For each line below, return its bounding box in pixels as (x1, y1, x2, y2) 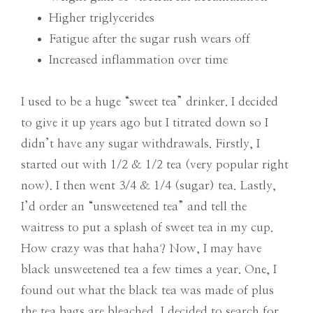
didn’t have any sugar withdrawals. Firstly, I (21, 137, 260, 150)
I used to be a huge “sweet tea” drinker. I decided (21, 95, 278, 108)
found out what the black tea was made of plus (21, 284, 274, 296)
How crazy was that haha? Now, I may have (21, 242, 261, 254)
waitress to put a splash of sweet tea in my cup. (21, 221, 273, 233)
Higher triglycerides (49, 11, 154, 24)
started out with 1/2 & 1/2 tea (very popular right (21, 158, 289, 170)
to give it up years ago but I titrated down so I (21, 116, 268, 129)
